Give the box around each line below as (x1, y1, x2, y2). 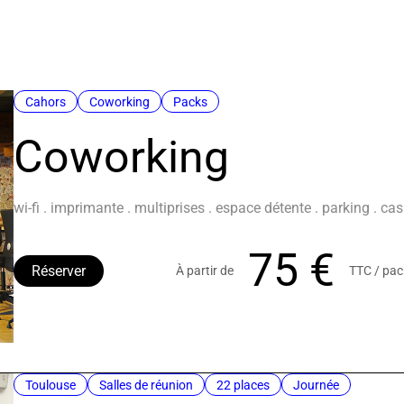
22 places (216, 378, 271, 393)
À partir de (176, 263, 234, 279)
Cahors (25, 95, 67, 110)
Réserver (32, 262, 87, 280)
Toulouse (25, 378, 77, 393)
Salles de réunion (99, 378, 194, 393)
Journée (293, 378, 340, 393)
